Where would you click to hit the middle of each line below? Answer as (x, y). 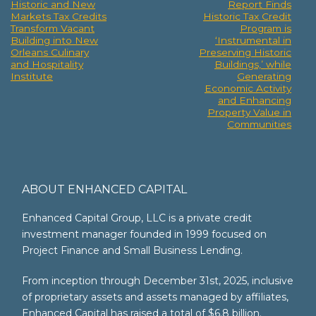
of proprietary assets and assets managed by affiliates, (155, 297)
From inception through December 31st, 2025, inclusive (158, 281)
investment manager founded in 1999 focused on (144, 234)
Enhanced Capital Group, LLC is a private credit (137, 218)
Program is (266, 28)
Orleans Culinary (50, 52)
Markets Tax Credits (59, 16)
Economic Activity (248, 88)
